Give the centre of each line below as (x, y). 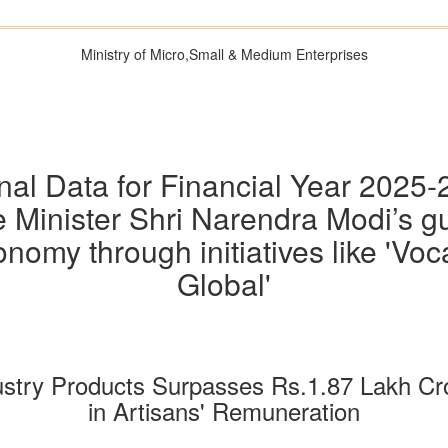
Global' (224, 284)
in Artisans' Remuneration (224, 411)
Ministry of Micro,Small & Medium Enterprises (224, 54)
